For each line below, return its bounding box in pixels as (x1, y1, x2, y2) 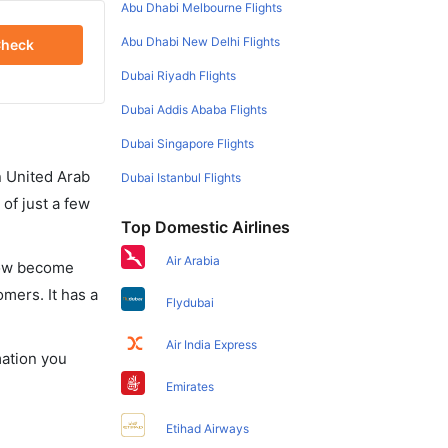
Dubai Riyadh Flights (121, 67, 237, 83)
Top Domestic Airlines (121, 216, 291, 237)
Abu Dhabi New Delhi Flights (121, 33, 281, 49)
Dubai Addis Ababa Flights (121, 101, 268, 117)
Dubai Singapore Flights (121, 135, 255, 151)
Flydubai (166, 294, 215, 310)
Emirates (166, 378, 215, 394)
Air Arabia (166, 252, 221, 268)
